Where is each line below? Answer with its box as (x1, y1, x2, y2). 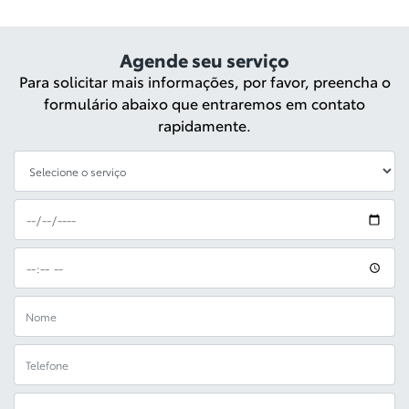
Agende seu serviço (120, 47, 289, 72)
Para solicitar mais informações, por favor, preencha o (18, 70, 391, 91)
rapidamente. (158, 114, 251, 135)
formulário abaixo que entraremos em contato (44, 92, 365, 113)
